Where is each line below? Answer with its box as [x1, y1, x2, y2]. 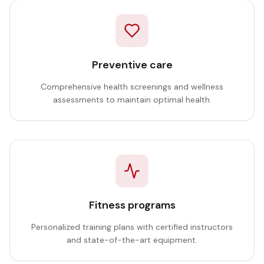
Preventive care [91, 57, 173, 72]
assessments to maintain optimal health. [52, 94, 212, 105]
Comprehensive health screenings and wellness [41, 81, 223, 92]
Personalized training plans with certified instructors [31, 221, 233, 232]
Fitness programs [88, 197, 176, 212]
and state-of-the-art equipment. [67, 234, 197, 245]
